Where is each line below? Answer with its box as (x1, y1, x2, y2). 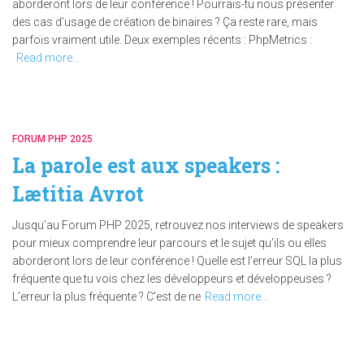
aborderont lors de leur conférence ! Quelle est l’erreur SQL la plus (12, 254, 342, 267)
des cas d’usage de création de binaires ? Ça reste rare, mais (12, 15, 318, 28)
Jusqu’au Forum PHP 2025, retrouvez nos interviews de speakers (12, 219, 344, 232)
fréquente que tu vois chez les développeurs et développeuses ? (12, 272, 331, 285)
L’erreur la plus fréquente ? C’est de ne (12, 290, 201, 303)
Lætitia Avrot (12, 180, 144, 207)
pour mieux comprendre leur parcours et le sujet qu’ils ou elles (12, 236, 327, 249)
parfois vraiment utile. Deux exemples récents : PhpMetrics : (12, 33, 312, 46)
